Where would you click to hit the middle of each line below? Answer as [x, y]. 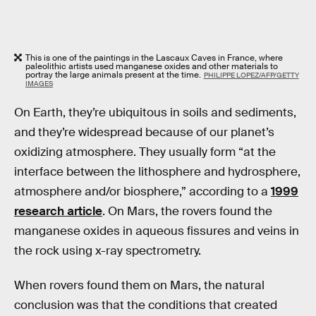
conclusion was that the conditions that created [146, 305]
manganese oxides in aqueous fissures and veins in [157, 231]
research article [58, 211]
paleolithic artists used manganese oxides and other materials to [152, 67]
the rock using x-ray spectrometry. [108, 250]
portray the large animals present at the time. [113, 75]
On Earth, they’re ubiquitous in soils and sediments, [155, 112]
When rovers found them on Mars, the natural [139, 286]
